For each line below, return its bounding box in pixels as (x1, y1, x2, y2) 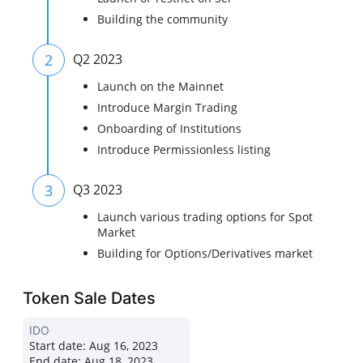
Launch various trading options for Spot (97, 209, 314, 225)
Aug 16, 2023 (86, 338, 159, 354)
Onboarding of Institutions (97, 121, 242, 137)
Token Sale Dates (23, 288, 156, 309)
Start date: (29, 338, 87, 354)
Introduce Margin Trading (97, 100, 238, 116)
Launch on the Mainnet (97, 79, 224, 95)
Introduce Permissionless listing (97, 142, 271, 158)
